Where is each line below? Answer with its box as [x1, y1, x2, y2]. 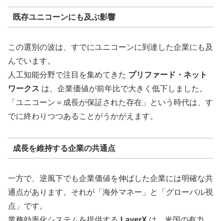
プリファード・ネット [128, 71, 207, 79]
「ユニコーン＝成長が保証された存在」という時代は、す [8, 98, 213, 107]
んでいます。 [8, 57, 55, 66]
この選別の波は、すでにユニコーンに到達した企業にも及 [8, 43, 213, 52]
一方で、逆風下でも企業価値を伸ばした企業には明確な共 [8, 174, 213, 183]
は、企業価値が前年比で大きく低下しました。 [39, 84, 207, 93]
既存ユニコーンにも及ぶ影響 [12, 12, 115, 21]
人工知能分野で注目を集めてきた [8, 71, 128, 79]
